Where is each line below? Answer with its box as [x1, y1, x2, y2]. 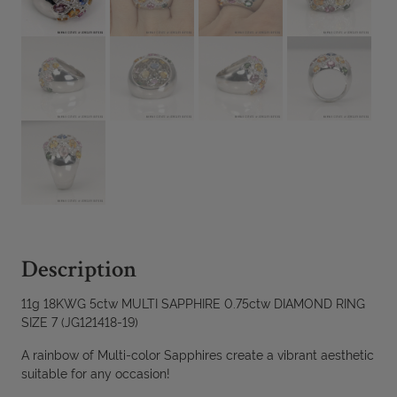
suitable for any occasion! [20, 364, 170, 382]
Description [20, 260, 136, 284]
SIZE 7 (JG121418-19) [20, 313, 138, 331]
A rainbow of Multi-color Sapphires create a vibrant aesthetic [20, 346, 374, 363]
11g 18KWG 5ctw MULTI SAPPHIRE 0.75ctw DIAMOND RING [20, 294, 365, 312]
